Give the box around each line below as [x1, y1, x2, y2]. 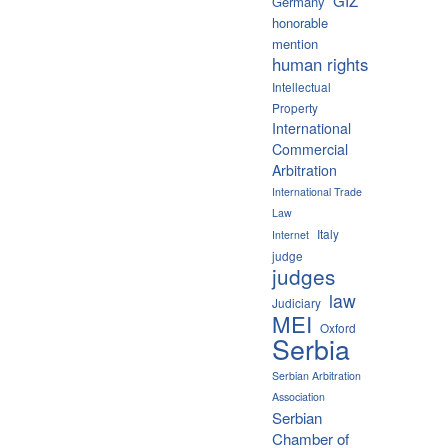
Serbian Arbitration [272, 367, 361, 383]
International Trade [272, 183, 362, 199]
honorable [272, 12, 328, 32]
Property [272, 98, 318, 116]
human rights [272, 51, 368, 76]
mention [272, 33, 318, 53]
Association [272, 388, 325, 404]
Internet [272, 226, 309, 242]
